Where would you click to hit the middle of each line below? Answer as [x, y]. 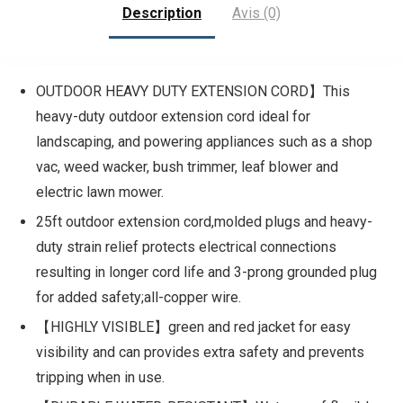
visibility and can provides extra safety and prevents [200, 353]
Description [162, 13]
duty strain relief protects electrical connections [186, 247]
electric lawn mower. [99, 193]
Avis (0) [256, 13]
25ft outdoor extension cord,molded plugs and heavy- [204, 222]
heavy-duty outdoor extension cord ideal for [173, 117]
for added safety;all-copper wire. [138, 298]
